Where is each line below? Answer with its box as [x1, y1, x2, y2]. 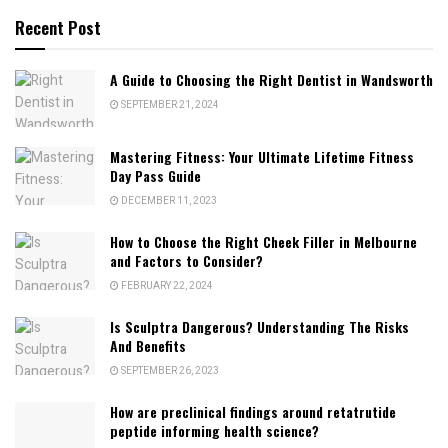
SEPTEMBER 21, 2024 [119, 98, 219, 113]
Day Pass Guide [110, 165, 201, 187]
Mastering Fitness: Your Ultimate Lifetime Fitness [110, 146, 414, 168]
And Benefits [110, 335, 186, 357]
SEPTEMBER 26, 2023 [119, 364, 219, 379]
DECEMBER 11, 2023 [119, 194, 217, 209]
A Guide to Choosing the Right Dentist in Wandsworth [110, 69, 433, 91]
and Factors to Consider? [110, 250, 263, 272]
